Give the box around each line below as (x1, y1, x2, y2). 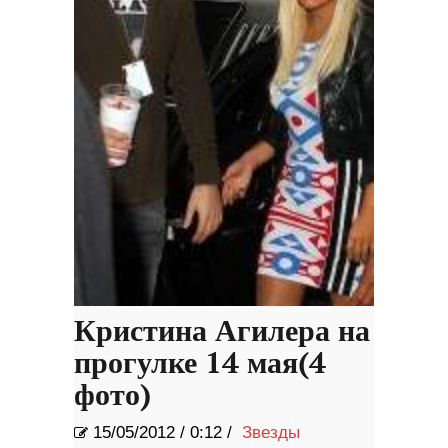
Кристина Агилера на (74, 314, 370, 351)
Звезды (242, 423, 300, 443)
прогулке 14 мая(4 (74, 346, 326, 383)
